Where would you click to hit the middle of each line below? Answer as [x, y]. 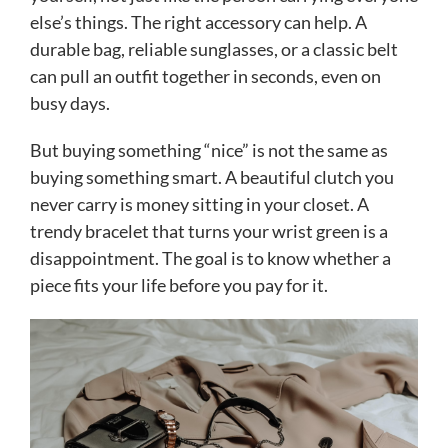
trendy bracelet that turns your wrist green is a [209, 231]
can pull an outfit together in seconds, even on [205, 76]
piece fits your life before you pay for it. [179, 285]
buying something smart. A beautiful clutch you [212, 177]
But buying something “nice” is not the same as [209, 150]
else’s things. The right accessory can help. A [198, 22]
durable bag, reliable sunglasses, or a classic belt [214, 49]
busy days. [70, 103]
